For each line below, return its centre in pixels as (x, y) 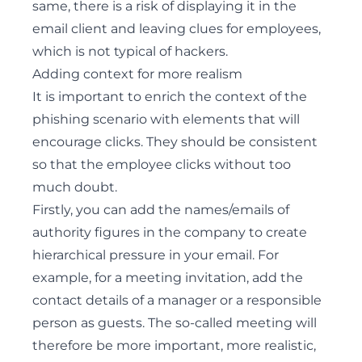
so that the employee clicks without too (162, 164)
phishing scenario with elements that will (166, 119)
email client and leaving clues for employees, (177, 29)
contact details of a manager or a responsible (177, 300)
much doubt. (75, 187)
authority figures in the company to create (170, 232)
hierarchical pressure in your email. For (156, 255)
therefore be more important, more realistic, (174, 345)
